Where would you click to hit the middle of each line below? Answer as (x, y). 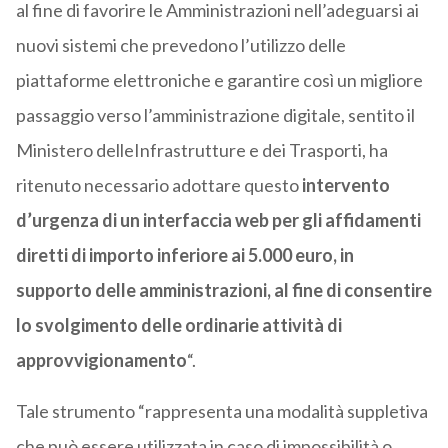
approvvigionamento (101, 360)
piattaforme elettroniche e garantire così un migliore (219, 80)
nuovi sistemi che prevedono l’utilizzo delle (180, 45)
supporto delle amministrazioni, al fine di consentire (223, 290)
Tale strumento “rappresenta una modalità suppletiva (221, 411)
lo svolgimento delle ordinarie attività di (178, 325)
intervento (345, 185)
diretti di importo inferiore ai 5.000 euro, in (184, 255)
